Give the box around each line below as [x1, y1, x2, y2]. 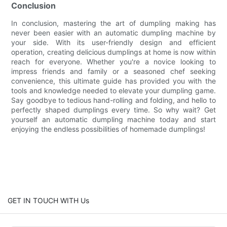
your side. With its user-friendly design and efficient [11, 37, 216, 47]
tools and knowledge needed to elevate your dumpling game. [11, 86, 216, 95]
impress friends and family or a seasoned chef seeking [11, 66, 216, 75]
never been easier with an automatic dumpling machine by [11, 28, 216, 37]
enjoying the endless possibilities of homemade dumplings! [11, 124, 206, 133]
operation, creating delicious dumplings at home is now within [11, 47, 216, 56]
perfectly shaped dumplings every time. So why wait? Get [11, 105, 216, 114]
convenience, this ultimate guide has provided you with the [11, 76, 216, 85]
